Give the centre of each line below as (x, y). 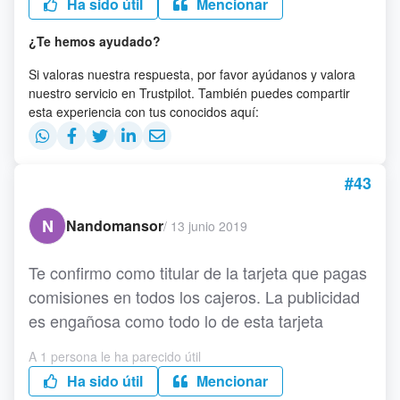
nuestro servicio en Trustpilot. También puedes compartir (189, 93)
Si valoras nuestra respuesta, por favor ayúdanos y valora (192, 74)
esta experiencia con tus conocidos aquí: (144, 112)
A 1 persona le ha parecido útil (115, 356)
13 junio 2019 (209, 225)
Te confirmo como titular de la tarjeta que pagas (198, 272)
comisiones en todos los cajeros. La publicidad (194, 296)
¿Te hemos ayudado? (95, 41)
